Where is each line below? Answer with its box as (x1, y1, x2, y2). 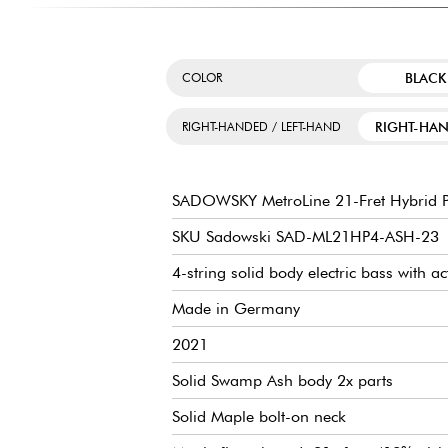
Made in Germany (172, 299, 300, 318)
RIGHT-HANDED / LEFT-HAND (182, 119, 341, 135)
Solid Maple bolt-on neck (172, 407, 346, 426)
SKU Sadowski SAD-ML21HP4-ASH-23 (172, 227, 439, 246)
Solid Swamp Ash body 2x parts (172, 371, 393, 390)
